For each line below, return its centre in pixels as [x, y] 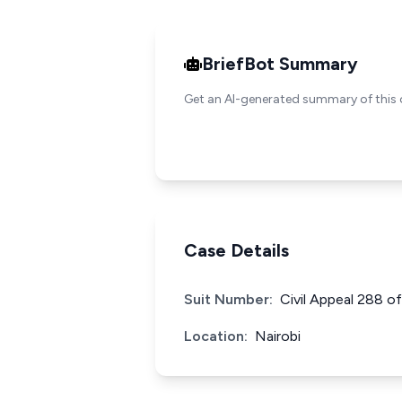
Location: [216, 336]
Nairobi [278, 336]
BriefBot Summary [280, 64]
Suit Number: [228, 299]
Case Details [236, 250]
